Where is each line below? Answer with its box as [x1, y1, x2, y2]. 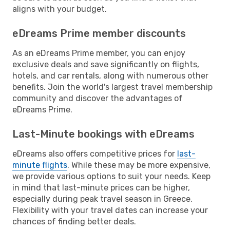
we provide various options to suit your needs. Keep [12, 171, 210, 181]
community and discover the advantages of [12, 93, 183, 103]
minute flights [12, 160, 67, 170]
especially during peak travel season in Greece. [12, 194, 193, 204]
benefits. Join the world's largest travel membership [12, 82, 213, 92]
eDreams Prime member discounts [12, 27, 186, 40]
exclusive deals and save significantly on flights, [12, 59, 199, 69]
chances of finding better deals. [12, 216, 136, 226]
